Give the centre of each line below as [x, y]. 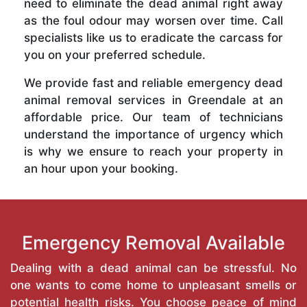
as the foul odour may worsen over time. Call [153, 20]
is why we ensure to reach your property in [153, 151]
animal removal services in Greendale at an [153, 100]
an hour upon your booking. [101, 168]
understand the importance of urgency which [153, 134]
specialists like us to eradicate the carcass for [153, 37]
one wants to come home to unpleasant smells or [153, 285]
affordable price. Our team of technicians [153, 117]
